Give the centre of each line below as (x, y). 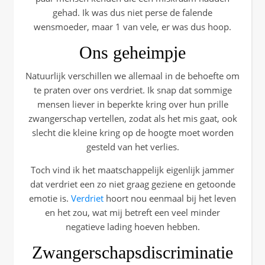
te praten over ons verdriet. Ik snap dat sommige (132, 90)
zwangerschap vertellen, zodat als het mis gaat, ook (132, 118)
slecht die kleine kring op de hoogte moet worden (132, 132)
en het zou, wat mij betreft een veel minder (132, 212)
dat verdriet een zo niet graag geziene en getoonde (132, 184)
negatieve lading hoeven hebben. (132, 227)
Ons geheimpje (132, 52)
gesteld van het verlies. (132, 147)
